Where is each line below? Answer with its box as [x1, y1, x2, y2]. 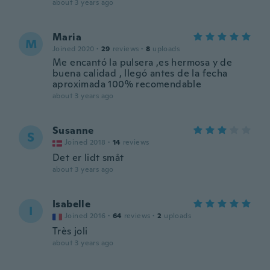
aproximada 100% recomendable [52, 78, 202, 90]
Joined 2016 [64, 211, 106, 221]
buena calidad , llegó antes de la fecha [52, 67, 228, 80]
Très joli [52, 225, 88, 237]
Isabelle [52, 198, 91, 210]
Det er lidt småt [52, 151, 124, 164]
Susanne [52, 124, 94, 137]
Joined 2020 [52, 44, 95, 54]
